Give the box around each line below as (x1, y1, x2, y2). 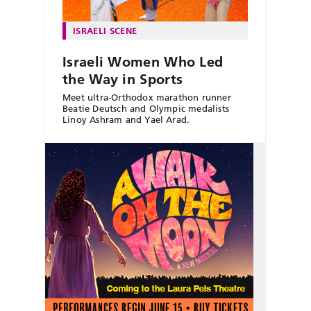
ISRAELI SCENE (73, 24, 137, 36)
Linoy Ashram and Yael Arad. (62, 113, 190, 125)
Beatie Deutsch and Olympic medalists (62, 102, 230, 114)
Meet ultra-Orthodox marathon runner (62, 91, 231, 103)
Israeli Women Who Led (62, 53, 224, 70)
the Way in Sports (62, 70, 183, 87)
